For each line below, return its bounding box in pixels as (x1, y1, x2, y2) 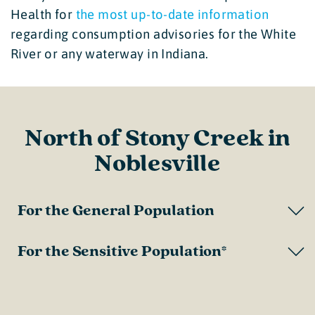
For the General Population (18, 200, 214, 220)
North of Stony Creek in (24, 122, 291, 154)
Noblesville (94, 148, 221, 179)
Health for (11, 6, 76, 22)
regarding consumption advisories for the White (11, 26, 297, 41)
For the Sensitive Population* (18, 241, 227, 261)
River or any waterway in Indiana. (11, 46, 209, 61)
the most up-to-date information (75, 6, 269, 22)
